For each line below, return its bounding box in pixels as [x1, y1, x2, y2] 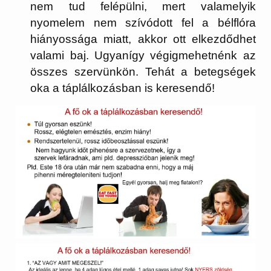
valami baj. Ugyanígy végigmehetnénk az [30, 49, 256, 62]
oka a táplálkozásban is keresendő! [30, 82, 215, 95]
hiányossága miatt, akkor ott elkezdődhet [30, 33, 256, 46]
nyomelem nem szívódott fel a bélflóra [30, 16, 256, 30]
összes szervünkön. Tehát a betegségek [30, 65, 256, 79]
